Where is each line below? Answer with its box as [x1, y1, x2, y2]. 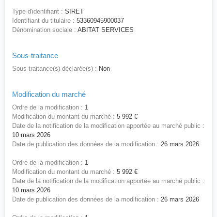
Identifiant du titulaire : [12, 17, 75, 25]
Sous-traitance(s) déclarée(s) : [12, 65, 97, 73]
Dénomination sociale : [12, 26, 76, 34]
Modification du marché [12, 90, 86, 99]
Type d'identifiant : [12, 8, 63, 15]
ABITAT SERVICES [76, 26, 134, 34]
